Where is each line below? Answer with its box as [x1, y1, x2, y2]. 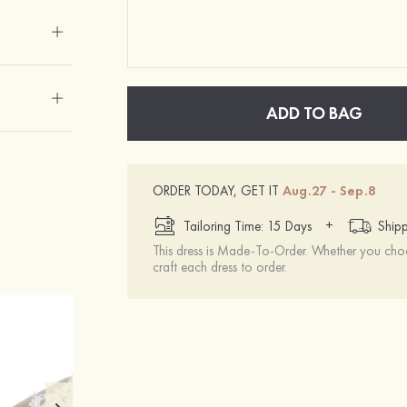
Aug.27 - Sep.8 [283, 182, 377, 200]
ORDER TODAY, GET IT [153, 182, 283, 200]
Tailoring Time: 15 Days [184, 217, 313, 235]
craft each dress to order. [153, 258, 288, 276]
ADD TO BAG [266, 102, 363, 124]
